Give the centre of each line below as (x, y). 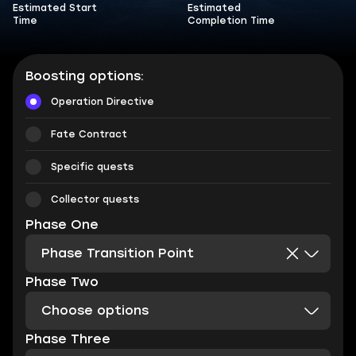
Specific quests (92, 167)
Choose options (95, 310)
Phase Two (62, 282)
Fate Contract (89, 134)
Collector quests (95, 199)
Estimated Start (55, 8)
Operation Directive (103, 102)
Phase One (62, 224)
